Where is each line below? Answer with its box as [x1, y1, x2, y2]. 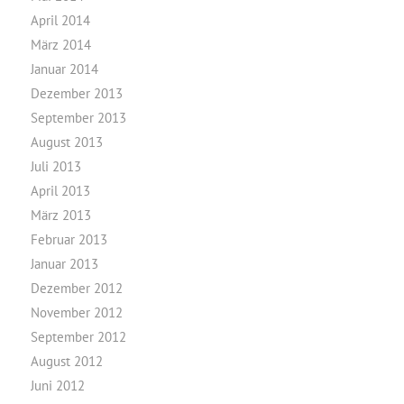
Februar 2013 [30, 231, 107, 248]
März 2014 [30, 36, 91, 53]
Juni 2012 [30, 377, 85, 394]
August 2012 [30, 353, 103, 370]
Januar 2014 [30, 60, 98, 78]
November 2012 [30, 304, 123, 321]
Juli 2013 [30, 158, 81, 175]
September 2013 [30, 109, 126, 126]
